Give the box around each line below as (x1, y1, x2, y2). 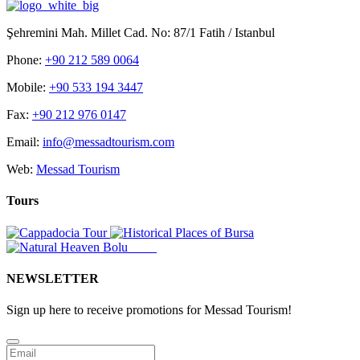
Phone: (6, 53, 45, 67)
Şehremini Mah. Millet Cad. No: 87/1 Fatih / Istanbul (6, 26, 275, 39)
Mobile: (6, 80, 49, 94)
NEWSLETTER (6, 271, 99, 285)
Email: (6, 135, 43, 149)
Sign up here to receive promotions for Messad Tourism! (6, 303, 292, 317)
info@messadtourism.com (43, 135, 174, 149)
